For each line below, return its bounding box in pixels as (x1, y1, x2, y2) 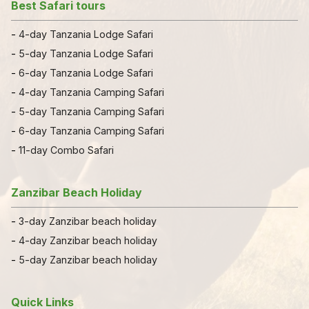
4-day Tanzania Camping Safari (19, 86, 164, 98)
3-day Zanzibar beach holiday (19, 215, 157, 227)
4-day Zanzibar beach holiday (19, 234, 157, 246)
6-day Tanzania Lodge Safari (19, 66, 153, 79)
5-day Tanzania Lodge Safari (19, 47, 153, 59)
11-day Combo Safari (19, 143, 114, 156)
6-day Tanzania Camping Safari (19, 124, 164, 137)
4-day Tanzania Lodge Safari (19, 28, 153, 40)
